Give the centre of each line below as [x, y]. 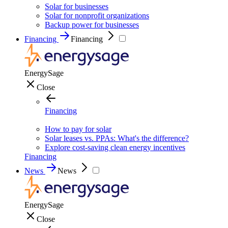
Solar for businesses [77, 6]
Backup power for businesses [92, 25]
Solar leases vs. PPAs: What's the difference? [117, 138]
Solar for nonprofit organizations [97, 16]
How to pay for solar [78, 129]
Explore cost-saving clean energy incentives [115, 147]
